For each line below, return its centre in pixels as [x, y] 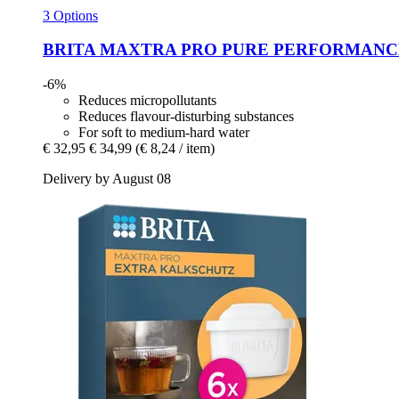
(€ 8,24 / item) [175, 148]
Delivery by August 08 [107, 178]
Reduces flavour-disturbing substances [186, 116]
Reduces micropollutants [147, 100]
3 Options [70, 15]
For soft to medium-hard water [164, 132]
